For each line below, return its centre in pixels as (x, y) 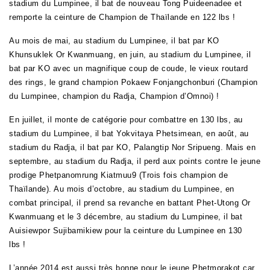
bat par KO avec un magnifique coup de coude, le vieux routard (129, 69)
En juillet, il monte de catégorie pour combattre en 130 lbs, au (126, 120)
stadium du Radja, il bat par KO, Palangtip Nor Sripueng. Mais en (132, 148)
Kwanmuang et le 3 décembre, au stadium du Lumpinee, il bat (126, 217)
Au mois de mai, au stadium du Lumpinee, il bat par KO (114, 41)
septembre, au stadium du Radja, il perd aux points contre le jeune (135, 162)
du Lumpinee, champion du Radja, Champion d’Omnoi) (111, 96)
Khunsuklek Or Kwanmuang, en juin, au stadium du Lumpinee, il (130, 55)
